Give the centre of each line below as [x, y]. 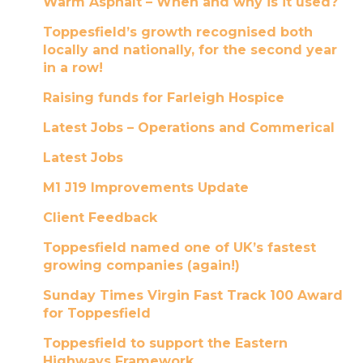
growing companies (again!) [141, 265]
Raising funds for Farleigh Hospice [163, 98]
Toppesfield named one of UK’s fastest [179, 248]
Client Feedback [100, 218]
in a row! [73, 68]
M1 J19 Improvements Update [145, 188]
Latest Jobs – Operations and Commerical [188, 128]
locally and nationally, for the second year [190, 50]
